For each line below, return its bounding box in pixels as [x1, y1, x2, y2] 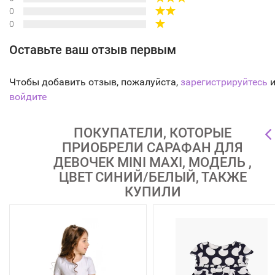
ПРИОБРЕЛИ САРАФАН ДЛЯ [62, 140, 243, 155]
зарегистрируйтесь [180, 76, 268, 88]
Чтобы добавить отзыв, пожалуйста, [9, 76, 180, 88]
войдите [9, 91, 47, 103]
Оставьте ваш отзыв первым [9, 42, 176, 57]
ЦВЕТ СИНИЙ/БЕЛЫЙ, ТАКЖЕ [58, 169, 247, 185]
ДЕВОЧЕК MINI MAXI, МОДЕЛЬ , [53, 155, 252, 170]
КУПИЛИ [124, 184, 181, 199]
